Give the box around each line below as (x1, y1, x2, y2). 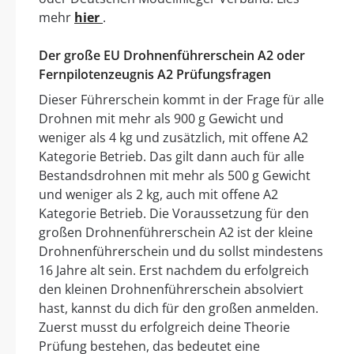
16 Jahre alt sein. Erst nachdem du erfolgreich (39, 262, 309, 280)
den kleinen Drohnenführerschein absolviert (39, 281, 303, 299)
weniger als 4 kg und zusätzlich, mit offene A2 (39, 129, 308, 147)
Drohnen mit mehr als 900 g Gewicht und (39, 110, 284, 128)
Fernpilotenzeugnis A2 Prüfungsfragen (39, 66, 271, 84)
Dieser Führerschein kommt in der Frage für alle (39, 91, 324, 109)
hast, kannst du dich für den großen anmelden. (39, 299, 318, 318)
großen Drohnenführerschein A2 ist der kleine (39, 224, 313, 242)
